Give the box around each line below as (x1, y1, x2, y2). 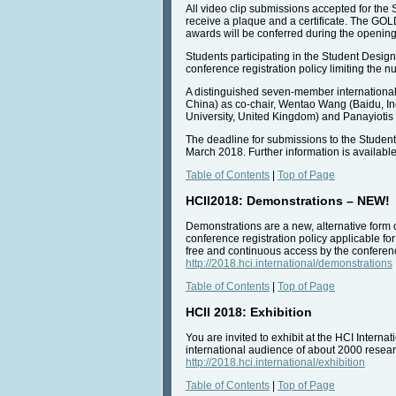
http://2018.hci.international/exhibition (186, 355, 365, 369)
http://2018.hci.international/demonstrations (186, 256, 392, 270)
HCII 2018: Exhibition (186, 304, 312, 319)
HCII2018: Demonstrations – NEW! (186, 193, 390, 208)
